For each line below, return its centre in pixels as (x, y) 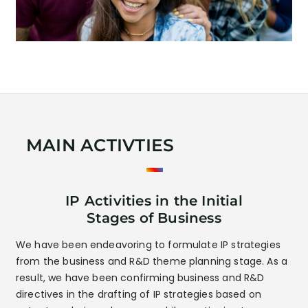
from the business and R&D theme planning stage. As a (152, 261)
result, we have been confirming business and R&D (140, 277)
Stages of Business (154, 218)
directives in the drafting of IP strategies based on (139, 294)
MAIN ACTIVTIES (100, 145)
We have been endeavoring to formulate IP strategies (148, 244)
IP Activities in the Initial (154, 200)
